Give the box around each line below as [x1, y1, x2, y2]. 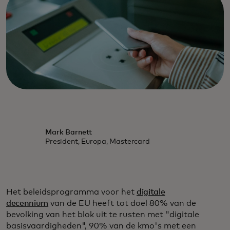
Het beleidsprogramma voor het [6, 188, 137, 197]
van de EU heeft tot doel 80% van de [48, 199, 197, 208]
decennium [6, 199, 49, 208]
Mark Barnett [45, 129, 92, 137]
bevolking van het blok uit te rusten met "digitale [6, 210, 199, 219]
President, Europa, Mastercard [45, 138, 150, 146]
